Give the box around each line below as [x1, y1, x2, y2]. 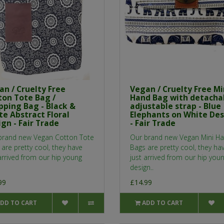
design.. [130, 162, 153, 172]
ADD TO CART [142, 198, 183, 207]
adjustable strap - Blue [130, 100, 221, 112]
